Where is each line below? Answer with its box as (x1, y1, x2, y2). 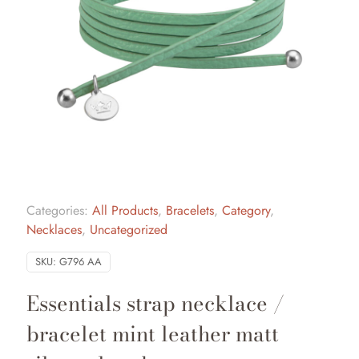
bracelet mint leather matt (26, 317, 279, 349)
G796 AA (59, 253, 102, 269)
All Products (92, 200, 158, 220)
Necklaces (26, 220, 82, 239)
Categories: (26, 200, 92, 220)
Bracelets (166, 200, 214, 220)
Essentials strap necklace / (26, 287, 284, 319)
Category (222, 200, 270, 220)
